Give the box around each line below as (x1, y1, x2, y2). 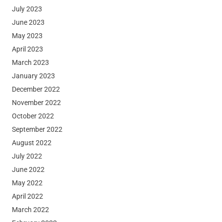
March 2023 (11, 58, 49, 66)
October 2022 (11, 111, 54, 120)
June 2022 (11, 165, 45, 173)
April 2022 (11, 192, 43, 200)
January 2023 (11, 71, 55, 80)
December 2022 (11, 85, 60, 93)
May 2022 (11, 178, 43, 187)
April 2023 (11, 45, 43, 53)
